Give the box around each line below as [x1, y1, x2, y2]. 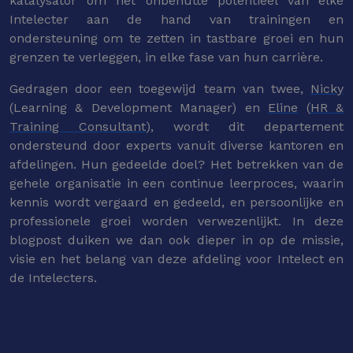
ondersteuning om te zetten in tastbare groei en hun [9, 31, 344, 46]
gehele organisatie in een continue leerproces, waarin [9, 176, 344, 191]
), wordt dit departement [146, 119, 344, 135]
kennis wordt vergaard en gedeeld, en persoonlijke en [9, 195, 344, 210]
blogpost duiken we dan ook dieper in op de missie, [9, 232, 344, 248]
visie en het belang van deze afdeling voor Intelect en [9, 251, 344, 267]
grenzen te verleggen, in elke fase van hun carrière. [9, 50, 323, 65]
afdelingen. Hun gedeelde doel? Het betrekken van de [9, 157, 344, 173]
